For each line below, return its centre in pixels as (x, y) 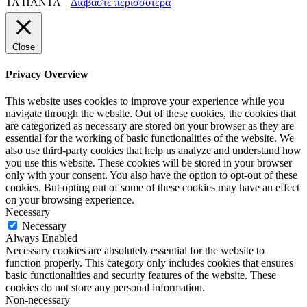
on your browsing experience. (70, 200)
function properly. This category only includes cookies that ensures (149, 263)
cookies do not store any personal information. (105, 288)
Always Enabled (41, 238)
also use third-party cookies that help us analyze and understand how (153, 151)
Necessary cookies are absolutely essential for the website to (135, 251)
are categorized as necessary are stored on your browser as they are (150, 126)
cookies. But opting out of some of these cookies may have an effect (152, 188)
